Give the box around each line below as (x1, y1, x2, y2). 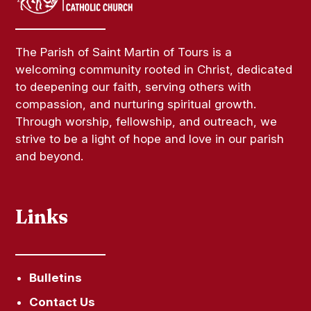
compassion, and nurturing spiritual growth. (15, 96, 257, 111)
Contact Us (29, 294, 96, 309)
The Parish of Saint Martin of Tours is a (15, 44, 233, 59)
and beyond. (15, 149, 84, 163)
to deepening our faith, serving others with (15, 79, 252, 94)
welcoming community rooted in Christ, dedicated (15, 62, 293, 76)
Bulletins (29, 270, 83, 285)
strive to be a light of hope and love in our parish (15, 131, 285, 146)
